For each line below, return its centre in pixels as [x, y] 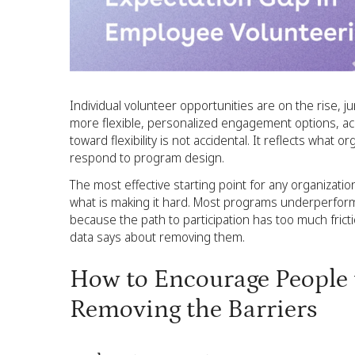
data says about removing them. [157, 237]
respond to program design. [147, 158]
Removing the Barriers [193, 310]
